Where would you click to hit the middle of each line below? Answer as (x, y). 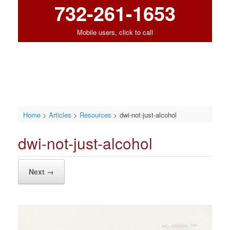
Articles (60, 114)
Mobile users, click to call (115, 32)
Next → (41, 172)
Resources (95, 114)
